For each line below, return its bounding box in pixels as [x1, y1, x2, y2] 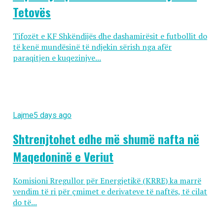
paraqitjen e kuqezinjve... [12, 52, 101, 64]
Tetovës [12, 3, 51, 21]
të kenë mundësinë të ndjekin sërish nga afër [12, 41, 172, 53]
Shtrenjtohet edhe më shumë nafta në [12, 130, 199, 148]
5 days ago [33, 110, 72, 120]
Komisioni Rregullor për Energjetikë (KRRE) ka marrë [12, 175, 201, 186]
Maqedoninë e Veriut [12, 147, 113, 166]
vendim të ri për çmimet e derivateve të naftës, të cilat [12, 186, 207, 197]
